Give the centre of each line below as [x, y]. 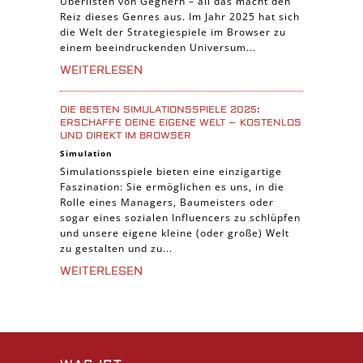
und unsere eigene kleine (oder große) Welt [175, 233]
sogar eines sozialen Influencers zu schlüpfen [180, 217]
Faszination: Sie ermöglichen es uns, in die [172, 186]
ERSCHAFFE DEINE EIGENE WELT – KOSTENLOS [181, 122]
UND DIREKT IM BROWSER [126, 135]
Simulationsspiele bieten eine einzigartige [171, 171]
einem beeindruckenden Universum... [158, 47]
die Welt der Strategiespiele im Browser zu [173, 32]
